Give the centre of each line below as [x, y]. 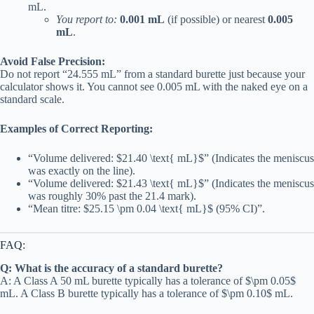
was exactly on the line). [82, 170]
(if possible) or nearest [216, 19]
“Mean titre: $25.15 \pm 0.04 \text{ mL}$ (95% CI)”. [146, 208]
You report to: [87, 19]
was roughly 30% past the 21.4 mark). [112, 196]
